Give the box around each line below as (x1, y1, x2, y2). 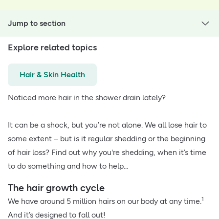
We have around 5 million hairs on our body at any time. (8, 197, 201, 206)
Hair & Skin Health (20, 70, 85, 80)
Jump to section (8, 19, 66, 28)
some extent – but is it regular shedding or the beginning (8, 134, 205, 144)
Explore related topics (8, 42, 97, 53)
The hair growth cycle (8, 182, 105, 194)
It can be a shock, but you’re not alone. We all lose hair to (8, 120, 207, 130)
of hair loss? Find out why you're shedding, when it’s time (8, 148, 206, 157)
